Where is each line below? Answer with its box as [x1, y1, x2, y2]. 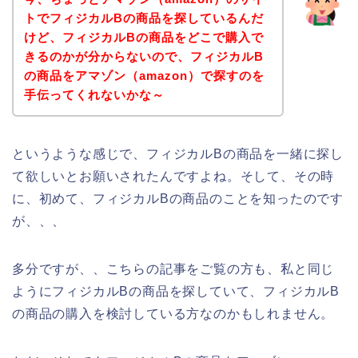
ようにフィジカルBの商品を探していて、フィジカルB [12, 284, 340, 298]
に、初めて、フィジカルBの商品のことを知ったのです [12, 191, 344, 205]
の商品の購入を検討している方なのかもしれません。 [12, 306, 335, 320]
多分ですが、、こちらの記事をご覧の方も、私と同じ [12, 261, 335, 276]
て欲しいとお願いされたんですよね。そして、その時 [12, 169, 335, 183]
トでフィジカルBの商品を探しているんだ [23, 10, 264, 25]
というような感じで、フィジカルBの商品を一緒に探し [12, 146, 344, 161]
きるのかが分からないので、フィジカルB [23, 49, 264, 63]
